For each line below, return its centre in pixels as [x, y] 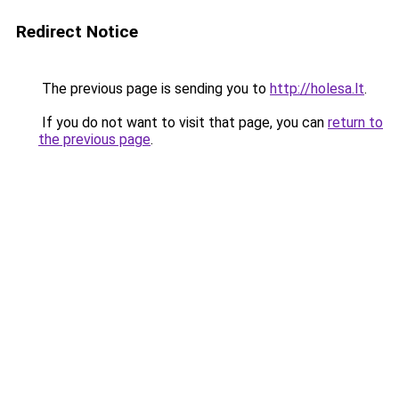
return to [355, 122]
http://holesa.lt [317, 89]
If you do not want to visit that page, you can [183, 122]
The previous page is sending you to [154, 89]
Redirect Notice [77, 32]
